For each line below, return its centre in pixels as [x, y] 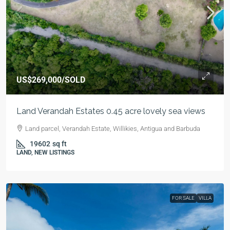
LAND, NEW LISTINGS [45, 152]
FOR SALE [183, 198]
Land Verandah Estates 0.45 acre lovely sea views [111, 111]
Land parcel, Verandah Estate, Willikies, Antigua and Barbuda [113, 129]
